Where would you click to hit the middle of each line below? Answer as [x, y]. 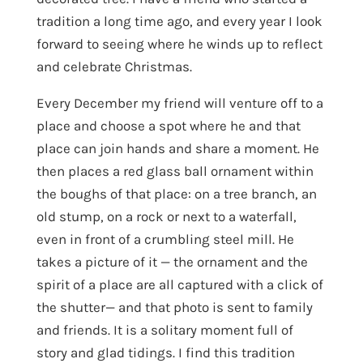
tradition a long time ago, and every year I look [179, 21]
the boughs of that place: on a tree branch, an [176, 193]
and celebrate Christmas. [114, 66]
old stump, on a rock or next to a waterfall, [166, 216]
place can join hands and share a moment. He [177, 148]
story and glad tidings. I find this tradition [165, 352]
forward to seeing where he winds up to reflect [179, 43]
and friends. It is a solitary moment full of [164, 329]
